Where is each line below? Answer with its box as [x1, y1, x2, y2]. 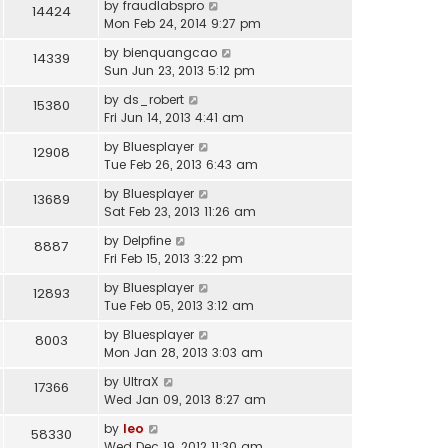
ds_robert [123, 91, 184, 109]
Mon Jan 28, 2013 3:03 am [104, 344, 263, 362]
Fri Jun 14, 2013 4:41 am [104, 109, 244, 127]
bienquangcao [123, 44, 217, 62]
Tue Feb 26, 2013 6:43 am [104, 156, 258, 174]
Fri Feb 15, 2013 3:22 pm [104, 250, 243, 268]
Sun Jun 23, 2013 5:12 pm [104, 62, 255, 80]
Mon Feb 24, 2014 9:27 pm [104, 15, 261, 33]
